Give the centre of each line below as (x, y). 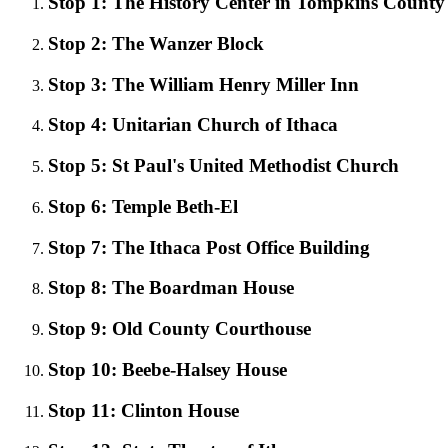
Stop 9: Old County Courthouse (179, 329)
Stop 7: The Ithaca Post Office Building (209, 247)
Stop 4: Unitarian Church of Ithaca (193, 125)
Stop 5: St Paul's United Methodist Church (223, 166)
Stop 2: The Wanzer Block (156, 44)
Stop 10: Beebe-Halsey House (167, 369)
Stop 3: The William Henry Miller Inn (203, 84)
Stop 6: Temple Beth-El (143, 206)
